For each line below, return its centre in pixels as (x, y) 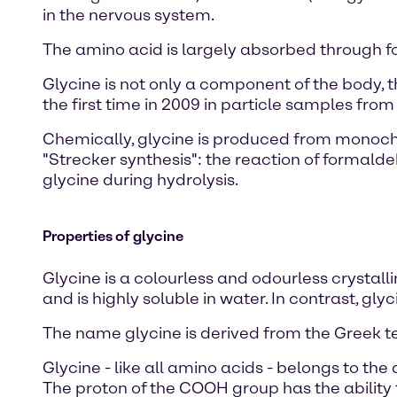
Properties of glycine (113, 236)
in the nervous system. (128, 15)
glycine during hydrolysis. (140, 180)
